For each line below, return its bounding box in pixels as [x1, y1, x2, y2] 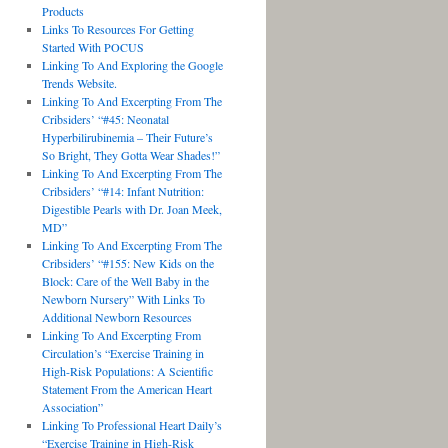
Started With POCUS [41, 39, 144, 55]
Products [41, 3, 84, 19]
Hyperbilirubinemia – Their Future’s [41, 129, 213, 145]
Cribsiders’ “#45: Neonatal [41, 111, 169, 127]
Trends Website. [41, 75, 117, 91]
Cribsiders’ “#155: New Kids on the [41, 255, 214, 271]
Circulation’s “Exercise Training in [41, 345, 204, 361]
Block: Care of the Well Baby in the [41, 273, 209, 289]
